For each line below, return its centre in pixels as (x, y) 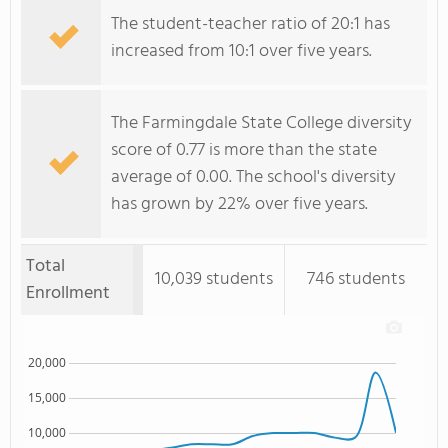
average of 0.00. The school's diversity (253, 177)
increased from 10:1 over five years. (241, 51)
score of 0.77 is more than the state (244, 150)
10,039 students (213, 279)
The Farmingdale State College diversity (261, 123)
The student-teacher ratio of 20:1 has (250, 24)
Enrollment (68, 293)
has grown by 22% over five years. (239, 204)
